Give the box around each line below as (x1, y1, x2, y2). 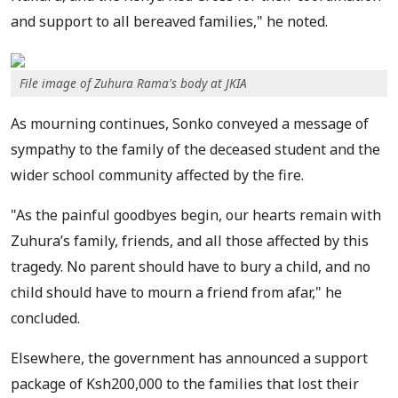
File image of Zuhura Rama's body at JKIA (20, 74, 247, 92)
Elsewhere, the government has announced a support (11, 347, 368, 368)
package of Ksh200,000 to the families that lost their (11, 373, 359, 394)
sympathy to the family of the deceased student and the (11, 139, 380, 159)
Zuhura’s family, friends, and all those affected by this (11, 230, 369, 251)
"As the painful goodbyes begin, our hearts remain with (11, 204, 381, 225)
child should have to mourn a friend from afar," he (11, 282, 342, 302)
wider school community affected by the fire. (11, 164, 304, 185)
